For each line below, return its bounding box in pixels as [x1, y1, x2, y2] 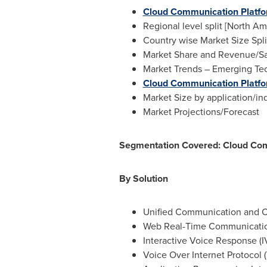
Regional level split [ [142, 19, 227, 33]
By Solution [119, 172, 173, 185]
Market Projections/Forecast [142, 105, 259, 119]
